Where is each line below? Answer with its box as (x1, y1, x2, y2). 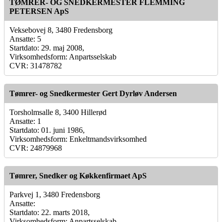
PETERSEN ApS (9, 6, 69, 15)
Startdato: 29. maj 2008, (9, 43, 84, 52)
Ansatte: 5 (9, 34, 41, 43)
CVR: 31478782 (9, 61, 62, 70)
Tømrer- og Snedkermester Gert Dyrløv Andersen (9, 89, 177, 98)
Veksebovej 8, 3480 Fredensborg (9, 25, 112, 34)
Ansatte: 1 (9, 116, 41, 125)
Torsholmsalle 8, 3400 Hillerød (9, 108, 107, 116)
